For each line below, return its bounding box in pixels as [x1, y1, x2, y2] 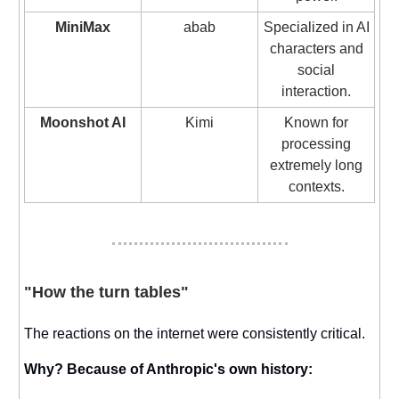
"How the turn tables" [24, 282, 189, 301]
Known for [284, 114, 348, 130]
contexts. [288, 178, 345, 194]
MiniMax [55, 19, 110, 35]
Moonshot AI [40, 114, 126, 130]
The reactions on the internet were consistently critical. [24, 325, 365, 341]
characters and [269, 40, 363, 56]
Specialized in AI [263, 19, 370, 35]
